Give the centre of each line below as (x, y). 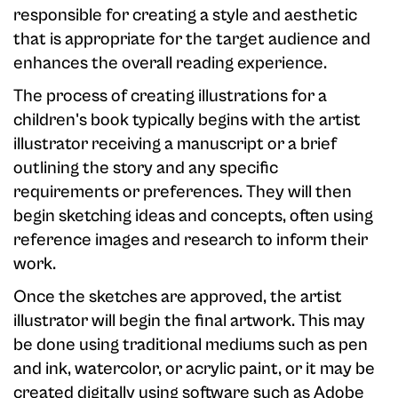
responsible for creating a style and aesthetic (185, 16)
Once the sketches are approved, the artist (178, 297)
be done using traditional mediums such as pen (191, 345)
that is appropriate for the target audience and (192, 40)
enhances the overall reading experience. (170, 64)
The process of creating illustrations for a (170, 96)
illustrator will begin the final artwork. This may (189, 321)
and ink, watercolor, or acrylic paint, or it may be (194, 369)
